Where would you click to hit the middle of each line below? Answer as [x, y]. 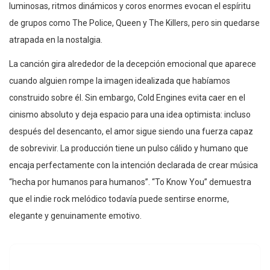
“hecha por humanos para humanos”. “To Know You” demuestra [130, 182]
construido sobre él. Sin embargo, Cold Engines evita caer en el [127, 98]
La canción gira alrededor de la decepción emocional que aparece [133, 64]
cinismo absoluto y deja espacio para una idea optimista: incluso [130, 115]
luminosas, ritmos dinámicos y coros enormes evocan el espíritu [130, 6]
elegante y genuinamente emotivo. [75, 216]
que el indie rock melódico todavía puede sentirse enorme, [119, 199]
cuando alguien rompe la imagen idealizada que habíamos [120, 81]
